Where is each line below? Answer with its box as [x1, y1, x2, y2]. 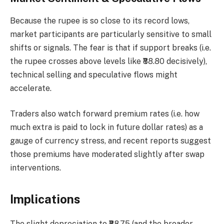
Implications [10, 192, 80, 206]
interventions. [10, 163, 61, 173]
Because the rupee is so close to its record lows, [10, 15, 189, 25]
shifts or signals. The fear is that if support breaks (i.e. [10, 42, 211, 52]
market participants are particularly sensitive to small [10, 29, 211, 39]
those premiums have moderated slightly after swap [10, 149, 204, 159]
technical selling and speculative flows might [10, 69, 177, 79]
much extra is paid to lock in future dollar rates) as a [10, 122, 203, 132]
